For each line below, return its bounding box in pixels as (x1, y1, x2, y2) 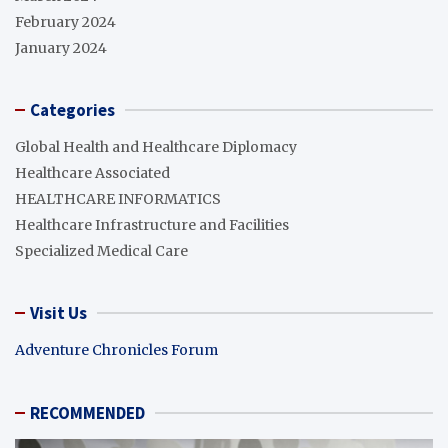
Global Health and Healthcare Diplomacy (15, 137, 297, 156)
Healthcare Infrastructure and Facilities (15, 215, 289, 234)
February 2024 (15, 12, 116, 31)
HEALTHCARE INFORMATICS (15, 189, 221, 208)
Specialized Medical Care (15, 241, 188, 260)
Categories (30, 98, 115, 121)
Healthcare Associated (15, 163, 170, 182)
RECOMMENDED (30, 401, 145, 424)
